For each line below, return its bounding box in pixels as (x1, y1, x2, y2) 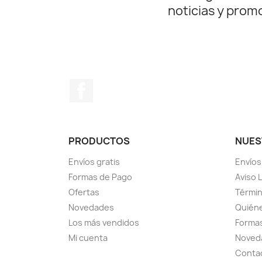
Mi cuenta (68, 232, 108, 244)
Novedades (68, 202, 114, 213)
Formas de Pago (68, 171, 132, 183)
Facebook (93, 78, 136, 92)
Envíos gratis (68, 156, 120, 168)
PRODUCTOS (68, 135, 130, 148)
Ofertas (68, 187, 99, 198)
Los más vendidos (68, 217, 139, 229)
